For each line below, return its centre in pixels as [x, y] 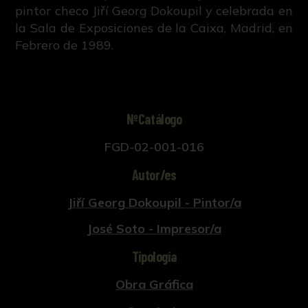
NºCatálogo [154, 119]
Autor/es [154, 175]
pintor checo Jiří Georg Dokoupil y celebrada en [154, 11]
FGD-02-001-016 [154, 147]
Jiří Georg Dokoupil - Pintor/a [154, 203]
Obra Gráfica [154, 284]
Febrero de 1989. [65, 45]
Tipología [154, 256]
